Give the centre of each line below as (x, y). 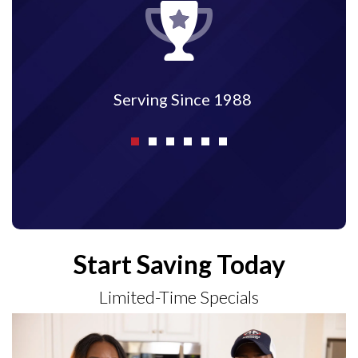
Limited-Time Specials (179, 297)
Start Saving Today (179, 265)
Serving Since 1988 (182, 99)
